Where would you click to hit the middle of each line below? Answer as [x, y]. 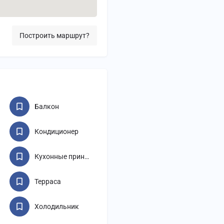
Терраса [47, 182]
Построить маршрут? [54, 36]
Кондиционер [56, 132]
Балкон [46, 107]
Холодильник [56, 207]
